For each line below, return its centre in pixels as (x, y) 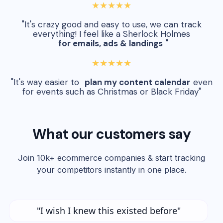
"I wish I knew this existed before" (109, 211)
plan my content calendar (137, 82)
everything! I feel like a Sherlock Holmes (111, 34)
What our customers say (111, 134)
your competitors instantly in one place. (111, 170)
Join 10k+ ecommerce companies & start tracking (111, 158)
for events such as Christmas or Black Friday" (111, 92)
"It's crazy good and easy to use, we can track (111, 25)
